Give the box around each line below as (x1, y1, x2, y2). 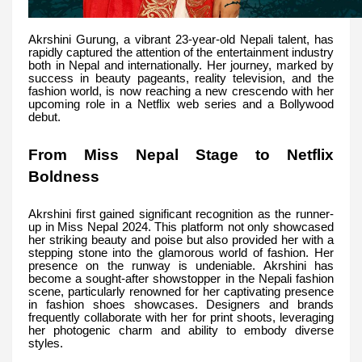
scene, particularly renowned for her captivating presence (28, 285, 334, 299)
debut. (28, 111, 61, 124)
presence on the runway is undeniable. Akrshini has (28, 259, 334, 273)
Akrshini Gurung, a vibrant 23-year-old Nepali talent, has (28, 33, 334, 47)
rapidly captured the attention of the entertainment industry (28, 46, 334, 60)
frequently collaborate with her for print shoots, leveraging (28, 311, 334, 325)
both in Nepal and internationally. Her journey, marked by (28, 59, 334, 73)
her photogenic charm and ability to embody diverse (28, 324, 334, 338)
